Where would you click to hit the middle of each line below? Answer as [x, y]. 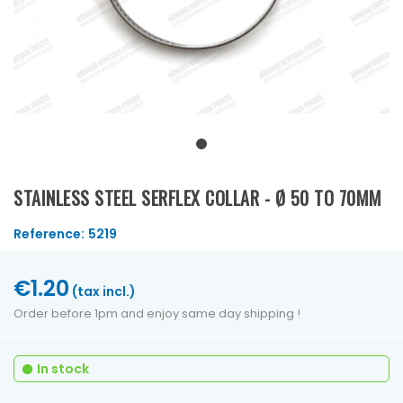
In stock [63, 368]
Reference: [49, 233]
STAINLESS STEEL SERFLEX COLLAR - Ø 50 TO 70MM [198, 197]
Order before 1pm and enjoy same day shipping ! [157, 313]
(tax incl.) [104, 291]
